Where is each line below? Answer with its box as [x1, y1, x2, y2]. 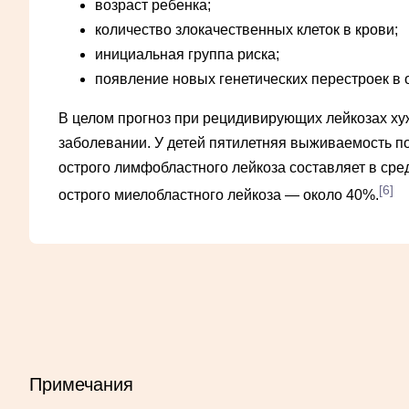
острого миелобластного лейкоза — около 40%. [58, 187, 379, 204]
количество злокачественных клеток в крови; [95, 21, 398, 37]
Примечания [29, 373, 133, 394]
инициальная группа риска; [95, 46, 279, 62]
